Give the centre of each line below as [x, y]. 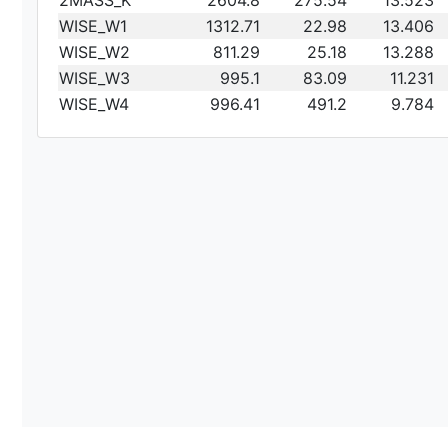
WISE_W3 [94, 78]
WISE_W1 [93, 26]
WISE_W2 [94, 52]
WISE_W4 [94, 104]
